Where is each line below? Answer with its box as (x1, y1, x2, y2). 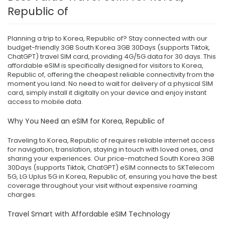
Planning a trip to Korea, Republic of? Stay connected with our (8, 33, 207, 43)
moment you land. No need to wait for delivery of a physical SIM (8, 78, 213, 88)
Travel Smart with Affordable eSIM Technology (8, 208, 170, 219)
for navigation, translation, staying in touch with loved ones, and (8, 144, 213, 154)
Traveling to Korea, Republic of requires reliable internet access (8, 135, 215, 145)
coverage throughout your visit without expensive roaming (8, 180, 197, 190)
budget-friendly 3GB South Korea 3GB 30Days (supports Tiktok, (8, 42, 210, 52)
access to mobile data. (8, 96, 83, 106)
